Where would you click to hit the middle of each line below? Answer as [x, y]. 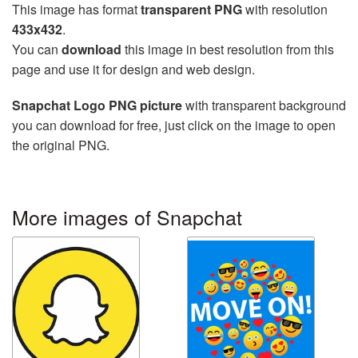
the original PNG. [61, 145]
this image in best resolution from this [228, 50]
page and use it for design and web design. [133, 70]
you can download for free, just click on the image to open [174, 125]
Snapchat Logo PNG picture [97, 105]
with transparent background [264, 105]
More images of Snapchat [127, 217]
